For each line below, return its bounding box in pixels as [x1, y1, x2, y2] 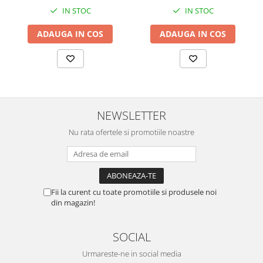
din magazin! [51, 197, 95, 208]
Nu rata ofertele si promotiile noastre [69, 127, 194, 137]
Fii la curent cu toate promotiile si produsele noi [51, 187, 217, 197]
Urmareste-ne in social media [82, 248, 181, 259]
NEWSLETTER [97, 107, 166, 123]
